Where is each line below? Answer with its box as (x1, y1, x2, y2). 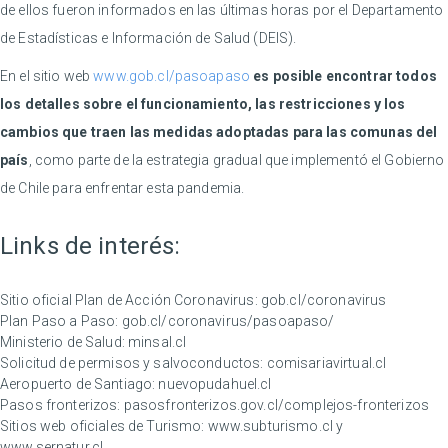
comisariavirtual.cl (266, 355, 387, 372)
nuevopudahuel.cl (158, 376, 272, 393)
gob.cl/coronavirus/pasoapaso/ (121, 313, 335, 330)
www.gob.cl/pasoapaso (93, 68, 251, 85)
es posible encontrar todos (253, 68, 437, 85)
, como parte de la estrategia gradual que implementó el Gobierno (28, 152, 445, 169)
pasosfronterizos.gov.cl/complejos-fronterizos (123, 397, 429, 414)
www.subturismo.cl (207, 418, 334, 435)
